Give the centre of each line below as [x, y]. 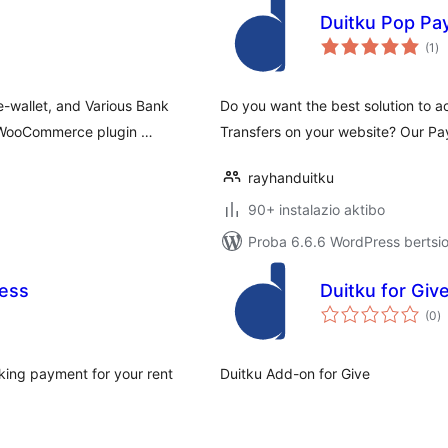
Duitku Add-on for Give [295, 373]
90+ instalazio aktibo [316, 209]
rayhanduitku [291, 177]
